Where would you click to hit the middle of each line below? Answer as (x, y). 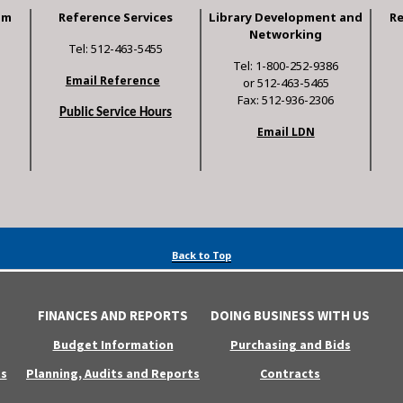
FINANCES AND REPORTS (113, 316)
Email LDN (286, 132)
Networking (286, 35)
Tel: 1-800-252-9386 (286, 66)
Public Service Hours (115, 113)
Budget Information (113, 345)
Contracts (290, 374)
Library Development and (286, 18)
